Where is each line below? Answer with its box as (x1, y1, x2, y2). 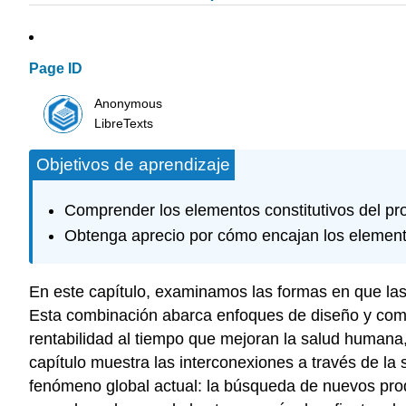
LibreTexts (94, 116, 154, 130)
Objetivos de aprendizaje (36, 155, 230, 175)
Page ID (29, 61, 82, 77)
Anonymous (94, 96, 163, 111)
